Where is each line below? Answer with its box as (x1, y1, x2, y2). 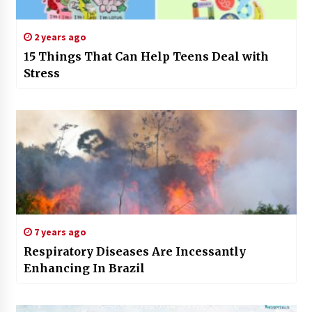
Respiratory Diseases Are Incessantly (23, 244, 246, 258)
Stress (23, 66, 60, 80)
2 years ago (31, 31, 86, 43)
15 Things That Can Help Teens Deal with (23, 49, 269, 63)
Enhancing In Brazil (23, 261, 145, 275)
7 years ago (31, 226, 86, 238)
